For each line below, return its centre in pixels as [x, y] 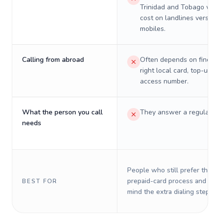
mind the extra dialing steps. [171, 192]
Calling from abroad [53, 60]
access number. [164, 81]
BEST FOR [40, 181]
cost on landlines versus [178, 18]
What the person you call [62, 112]
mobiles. [153, 29]
